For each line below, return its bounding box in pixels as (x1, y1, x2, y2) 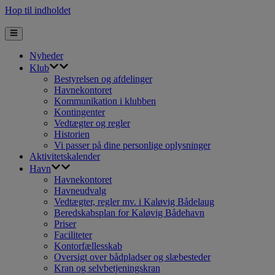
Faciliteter (54, 230, 92, 241)
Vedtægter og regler (54, 118, 130, 129)
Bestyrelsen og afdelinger (54, 74, 152, 85)
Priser (54, 219, 76, 230)
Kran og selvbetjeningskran (54, 263, 160, 274)
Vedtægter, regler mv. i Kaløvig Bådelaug (54, 196, 214, 207)
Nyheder (29, 50, 63, 61)
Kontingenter (54, 107, 105, 118)
